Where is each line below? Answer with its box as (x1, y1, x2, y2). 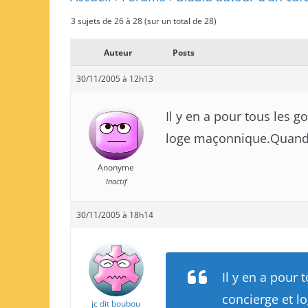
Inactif (105, 176, 126, 186)
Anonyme (98, 162, 134, 173)
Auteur (103, 47, 132, 58)
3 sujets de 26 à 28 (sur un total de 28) (71, 15, 217, 27)
